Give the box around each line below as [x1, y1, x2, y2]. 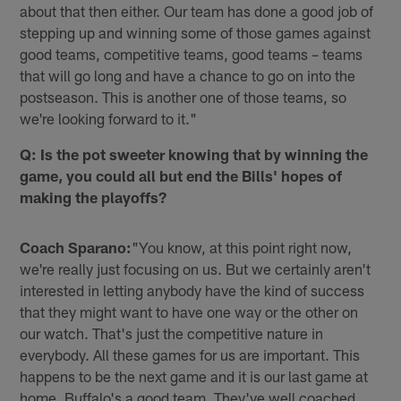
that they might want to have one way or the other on [20, 303, 359, 321]
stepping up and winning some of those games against [20, 23, 371, 42]
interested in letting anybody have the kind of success [20, 281, 365, 300]
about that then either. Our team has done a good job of [20, 2, 374, 21]
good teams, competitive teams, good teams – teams [20, 45, 363, 64]
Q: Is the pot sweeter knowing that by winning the [20, 145, 369, 164]
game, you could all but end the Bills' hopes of [20, 166, 343, 185]
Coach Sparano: [20, 238, 132, 257]
